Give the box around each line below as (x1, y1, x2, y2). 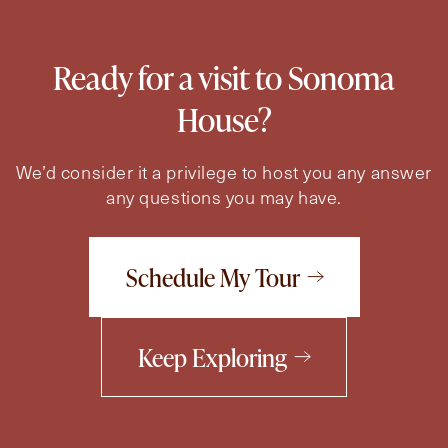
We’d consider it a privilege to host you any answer (16, 159, 432, 184)
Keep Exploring (138, 340, 287, 373)
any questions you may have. (106, 184, 342, 209)
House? (176, 96, 272, 140)
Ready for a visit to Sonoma (53, 54, 395, 98)
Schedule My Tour (125, 260, 300, 293)
